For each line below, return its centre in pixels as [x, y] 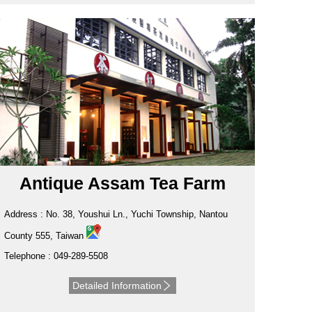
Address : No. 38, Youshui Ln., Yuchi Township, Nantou [116, 214]
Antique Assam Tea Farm [122, 184]
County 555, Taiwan [45, 236]
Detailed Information [117, 286]
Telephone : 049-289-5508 [56, 256]
